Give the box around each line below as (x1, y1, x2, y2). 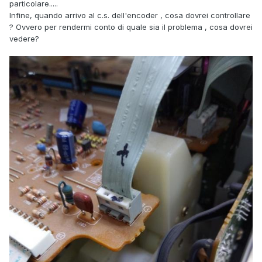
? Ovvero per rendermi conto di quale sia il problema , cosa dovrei (9, 22, 253, 32)
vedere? (9, 33, 39, 43)
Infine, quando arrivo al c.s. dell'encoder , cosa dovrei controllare (9, 10, 250, 20)
